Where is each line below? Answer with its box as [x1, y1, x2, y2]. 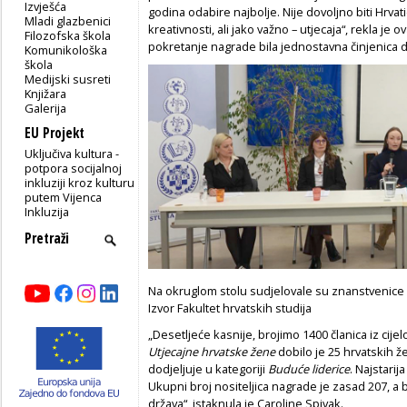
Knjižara [25, 84, 67, 102]
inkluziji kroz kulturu [25, 174, 135, 191]
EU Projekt [25, 123, 84, 143]
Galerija [25, 99, 67, 116]
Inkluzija [25, 203, 70, 220]
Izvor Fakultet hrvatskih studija [148, 299, 312, 316]
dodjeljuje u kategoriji [148, 360, 268, 377]
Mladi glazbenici [25, 12, 112, 29]
